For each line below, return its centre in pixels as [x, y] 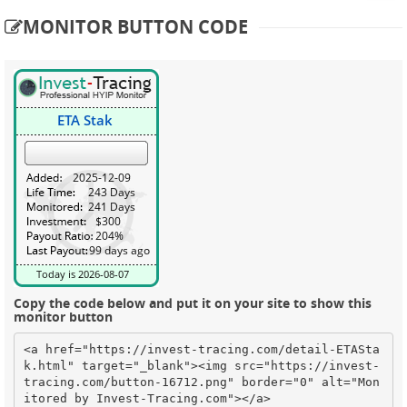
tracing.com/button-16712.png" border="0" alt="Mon [201, 382]
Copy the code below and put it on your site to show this [193, 303]
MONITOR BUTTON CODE [135, 26]
